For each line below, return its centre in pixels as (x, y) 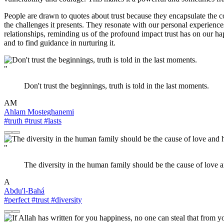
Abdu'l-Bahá (24, 191)
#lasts (52, 121)
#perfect (17, 200)
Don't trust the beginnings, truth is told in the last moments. (116, 86)
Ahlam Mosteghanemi (39, 112)
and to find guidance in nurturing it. (60, 43)
